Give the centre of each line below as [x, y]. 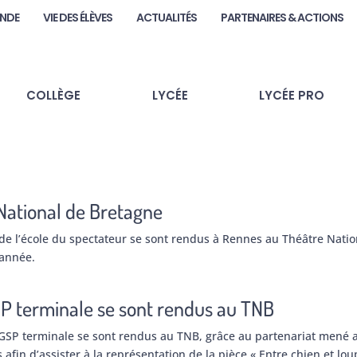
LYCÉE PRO [292, 95]
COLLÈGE [53, 95]
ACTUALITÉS [167, 18]
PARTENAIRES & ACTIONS [282, 18]
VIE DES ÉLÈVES [78, 18]
